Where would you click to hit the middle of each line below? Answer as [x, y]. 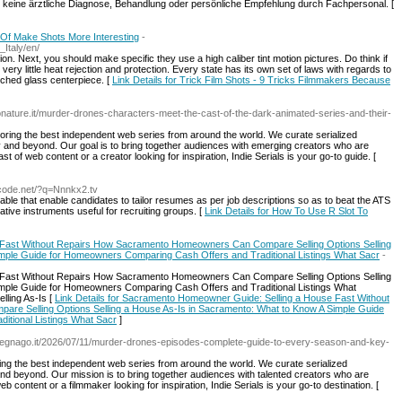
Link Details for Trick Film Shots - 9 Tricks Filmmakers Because [251, 80]
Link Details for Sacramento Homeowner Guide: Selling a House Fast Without [222, 298]
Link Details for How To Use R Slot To [286, 211]
